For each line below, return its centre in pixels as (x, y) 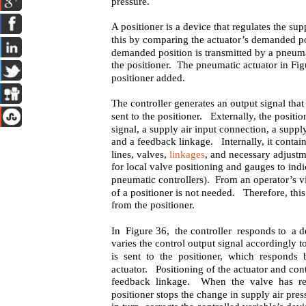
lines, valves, (141, 154)
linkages (187, 154)
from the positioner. (153, 205)
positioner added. (149, 78)
